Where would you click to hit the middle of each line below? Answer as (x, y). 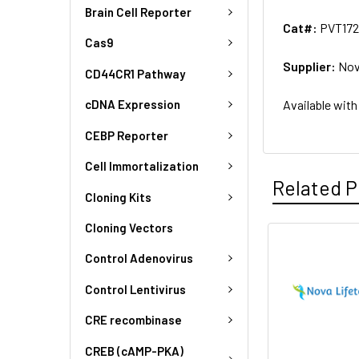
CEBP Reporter (127, 135)
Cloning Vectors (129, 228)
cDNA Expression (133, 105)
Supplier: (311, 66)
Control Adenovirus (139, 258)
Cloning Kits (118, 197)
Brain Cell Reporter (138, 12)
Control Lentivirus (135, 289)
